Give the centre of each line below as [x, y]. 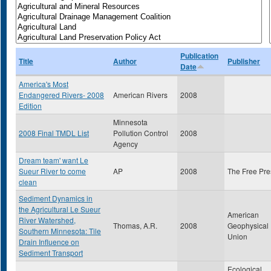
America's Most [44, 84]
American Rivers [140, 95]
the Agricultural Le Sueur [60, 209]
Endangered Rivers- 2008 [61, 95]
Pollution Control [141, 133]
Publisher [244, 61]
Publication [199, 56]
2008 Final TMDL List [54, 133]
